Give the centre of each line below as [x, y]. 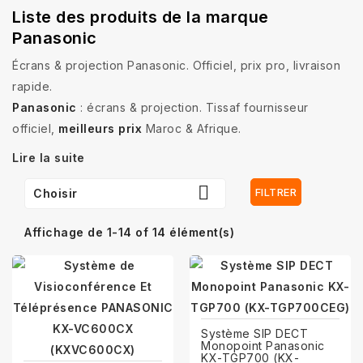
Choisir [56, 193]
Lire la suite [49, 157]
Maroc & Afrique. [192, 128]
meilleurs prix [100, 128]
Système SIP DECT [254, 333]
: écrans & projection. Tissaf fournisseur [192, 107]
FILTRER [276, 192]
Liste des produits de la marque [141, 17]
